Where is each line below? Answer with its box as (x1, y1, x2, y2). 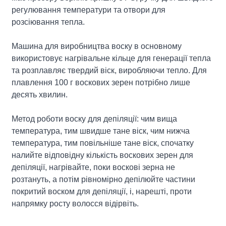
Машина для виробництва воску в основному (12, 41, 182, 50)
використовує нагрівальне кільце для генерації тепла (12, 53, 211, 63)
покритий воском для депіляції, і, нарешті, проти (12, 187, 192, 196)
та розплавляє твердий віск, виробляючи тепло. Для (12, 66, 207, 75)
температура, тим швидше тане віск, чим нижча (12, 126, 190, 135)
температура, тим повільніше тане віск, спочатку (12, 138, 194, 147)
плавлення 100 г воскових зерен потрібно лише (12, 78, 191, 87)
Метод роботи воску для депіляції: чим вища (12, 114, 178, 123)
